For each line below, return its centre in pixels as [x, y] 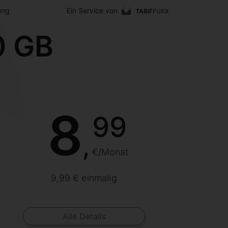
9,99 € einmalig [84, 178]
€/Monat [110, 152]
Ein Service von [92, 10]
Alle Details [84, 216]
